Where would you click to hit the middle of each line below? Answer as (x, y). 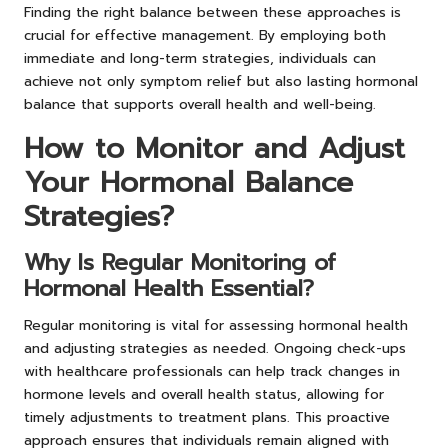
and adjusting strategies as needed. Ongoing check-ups (215, 348)
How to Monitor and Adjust (214, 148)
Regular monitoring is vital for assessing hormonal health (216, 325)
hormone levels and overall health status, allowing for (204, 394)
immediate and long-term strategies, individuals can (200, 58)
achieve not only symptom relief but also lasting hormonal (221, 81)
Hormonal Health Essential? (169, 288)
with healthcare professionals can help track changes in (212, 371)
